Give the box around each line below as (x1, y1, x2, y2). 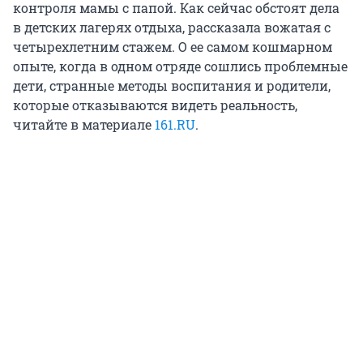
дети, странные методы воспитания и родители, (13, 76, 331, 94)
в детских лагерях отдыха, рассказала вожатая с (13, 18, 331, 36)
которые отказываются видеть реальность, (13, 96, 297, 113)
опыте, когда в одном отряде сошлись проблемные (13, 57, 348, 75)
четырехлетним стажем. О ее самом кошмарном (13, 37, 332, 55)
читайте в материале (13, 115, 155, 133)
